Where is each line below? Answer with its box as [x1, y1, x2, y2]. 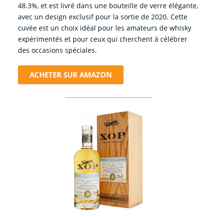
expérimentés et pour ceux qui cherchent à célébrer [17, 34, 187, 44]
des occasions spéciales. [17, 46, 97, 55]
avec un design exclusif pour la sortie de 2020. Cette [17, 12, 187, 22]
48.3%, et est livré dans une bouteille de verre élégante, [17, 1, 198, 11]
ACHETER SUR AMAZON [29, 70, 112, 80]
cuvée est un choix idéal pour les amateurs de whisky [17, 23, 191, 33]
